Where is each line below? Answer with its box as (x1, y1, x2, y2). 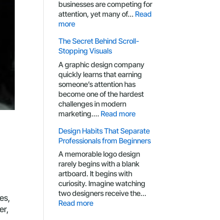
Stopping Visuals (58, 46, 112, 55)
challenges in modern (58, 99, 127, 109)
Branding (75, 28, 104, 38)
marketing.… (58, 109, 101, 118)
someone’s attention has (58, 79, 136, 89)
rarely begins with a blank (58, 159, 140, 168)
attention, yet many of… (58, 9, 136, 19)
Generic (75, 97, 100, 107)
